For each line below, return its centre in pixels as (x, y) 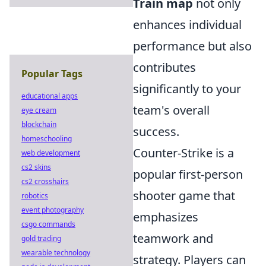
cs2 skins (36, 167)
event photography (53, 210)
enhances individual (187, 25)
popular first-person (188, 174)
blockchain (39, 124)
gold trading (41, 238)
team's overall (171, 110)
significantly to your (187, 89)
